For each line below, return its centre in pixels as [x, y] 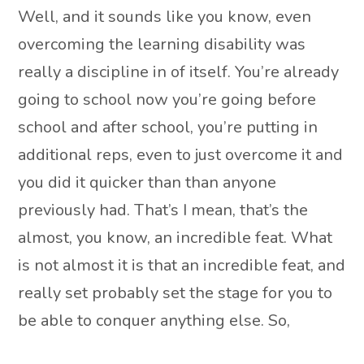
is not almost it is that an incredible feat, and [182, 265]
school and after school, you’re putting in [168, 127]
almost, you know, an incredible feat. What [175, 237]
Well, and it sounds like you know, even [165, 16]
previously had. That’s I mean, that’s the [163, 210]
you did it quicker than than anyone [147, 182]
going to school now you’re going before [167, 99]
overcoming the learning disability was [162, 44]
